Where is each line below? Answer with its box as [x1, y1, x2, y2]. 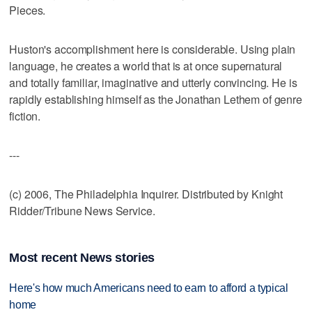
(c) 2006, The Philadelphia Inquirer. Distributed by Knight [9, 185, 283, 202]
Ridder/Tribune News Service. [9, 202, 155, 219]
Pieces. [9, 1, 46, 18]
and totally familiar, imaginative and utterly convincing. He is [9, 74, 297, 91]
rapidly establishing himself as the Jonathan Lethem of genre [9, 91, 302, 107]
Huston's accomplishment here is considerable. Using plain [9, 40, 296, 57]
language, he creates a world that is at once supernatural [9, 57, 283, 74]
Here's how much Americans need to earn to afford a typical [9, 282, 288, 295]
